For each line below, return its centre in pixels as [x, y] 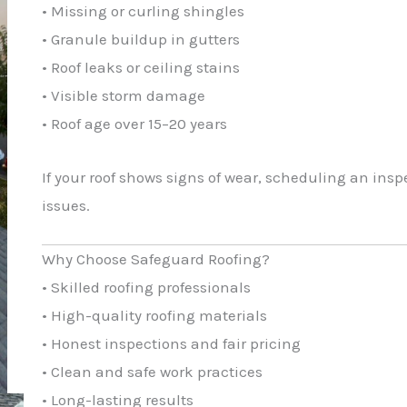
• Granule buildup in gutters [141, 40]
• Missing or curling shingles [144, 11]
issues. [66, 205]
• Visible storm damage [124, 96]
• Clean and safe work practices [153, 371]
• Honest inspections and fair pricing [172, 343]
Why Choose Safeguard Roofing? [156, 258]
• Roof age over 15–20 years [135, 124]
